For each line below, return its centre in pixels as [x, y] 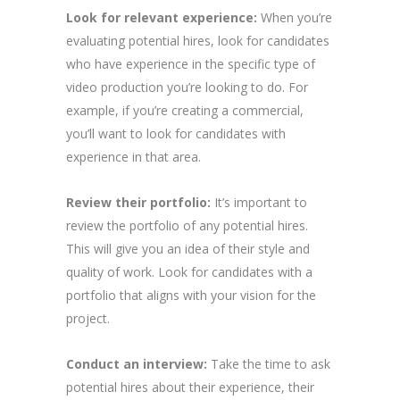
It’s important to [259, 202]
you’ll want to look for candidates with [176, 133]
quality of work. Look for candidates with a [189, 271]
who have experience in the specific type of [191, 63]
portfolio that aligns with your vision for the [191, 295]
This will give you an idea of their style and [188, 248]
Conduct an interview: [137, 363]
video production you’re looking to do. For [187, 87]
